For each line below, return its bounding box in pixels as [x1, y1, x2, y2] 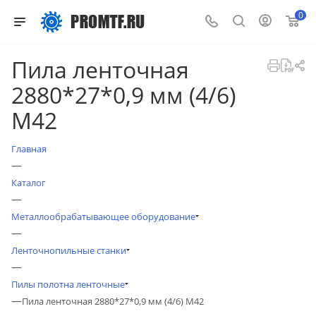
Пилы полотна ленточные [11, 278, 125, 291]
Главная [11, 142, 47, 155]
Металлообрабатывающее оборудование [11, 210, 195, 223]
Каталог [11, 176, 46, 189]
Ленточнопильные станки [11, 244, 126, 257]
